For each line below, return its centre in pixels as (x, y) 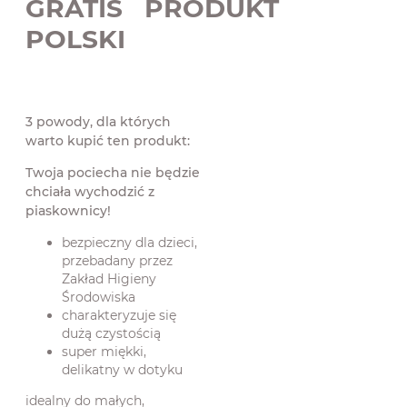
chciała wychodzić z (90, 192)
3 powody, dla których (98, 122)
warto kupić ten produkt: (108, 141)
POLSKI (75, 39)
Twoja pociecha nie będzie (113, 173)
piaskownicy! (68, 211)
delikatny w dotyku (122, 370)
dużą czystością (111, 334)
